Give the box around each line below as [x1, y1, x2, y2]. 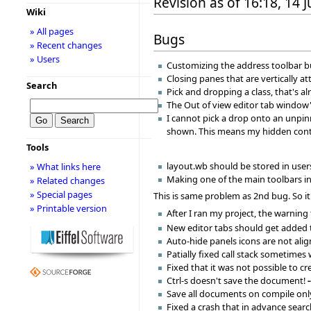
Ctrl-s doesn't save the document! [167, 274, 308, 287]
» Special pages [29, 188, 92, 201]
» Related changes [29, 174, 105, 187]
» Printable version [29, 202, 107, 215]
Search [26, 79, 57, 92]
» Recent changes [29, 39, 102, 51]
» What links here [29, 160, 101, 173]
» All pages [29, 25, 74, 37]
